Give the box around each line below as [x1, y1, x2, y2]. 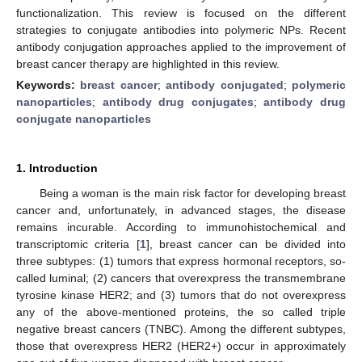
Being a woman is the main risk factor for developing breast [39, 186, 346, 200]
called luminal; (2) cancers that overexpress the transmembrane [16, 271, 346, 284]
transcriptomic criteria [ [16, 237, 140, 250]
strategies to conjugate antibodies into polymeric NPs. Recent [16, 23, 346, 36]
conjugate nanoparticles [16, 112, 151, 125]
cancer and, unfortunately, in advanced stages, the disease [16, 203, 346, 217]
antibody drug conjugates [102, 95, 254, 108]
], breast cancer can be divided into [145, 237, 346, 250]
